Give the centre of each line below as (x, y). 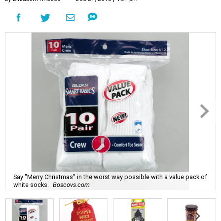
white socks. (31, 184)
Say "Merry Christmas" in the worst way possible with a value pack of (110, 177)
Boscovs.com (71, 184)
